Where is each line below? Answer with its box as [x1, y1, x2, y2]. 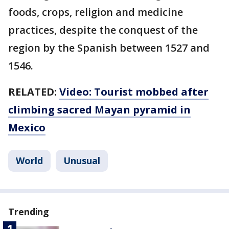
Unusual [63, 154, 100, 167]
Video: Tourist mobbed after [59, 85, 209, 99]
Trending [8, 205, 50, 218]
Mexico [8, 121, 45, 135]
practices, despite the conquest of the [8, 23, 198, 37]
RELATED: [8, 85, 59, 99]
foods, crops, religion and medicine [8, 5, 183, 19]
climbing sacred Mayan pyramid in [8, 103, 191, 117]
